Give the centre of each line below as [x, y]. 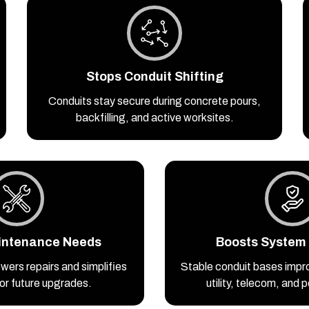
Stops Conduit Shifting [154, 77]
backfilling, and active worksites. [154, 118]
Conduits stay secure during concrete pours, [154, 101]
